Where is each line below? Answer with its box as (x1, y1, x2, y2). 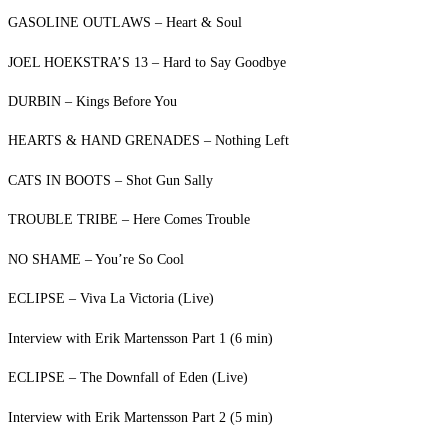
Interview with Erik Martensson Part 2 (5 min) (8, 409, 273, 426)
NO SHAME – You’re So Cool (8, 251, 184, 268)
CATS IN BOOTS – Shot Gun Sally (8, 172, 213, 189)
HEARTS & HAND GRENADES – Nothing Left (8, 132, 289, 149)
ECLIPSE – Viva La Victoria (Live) (8, 290, 214, 307)
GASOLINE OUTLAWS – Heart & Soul (8, 14, 242, 31)
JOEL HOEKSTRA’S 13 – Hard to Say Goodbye (8, 54, 286, 70)
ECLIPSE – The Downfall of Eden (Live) (8, 369, 248, 386)
